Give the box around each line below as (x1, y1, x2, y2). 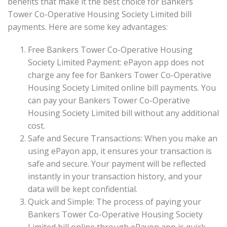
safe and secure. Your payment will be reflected (28, 158, 206, 170)
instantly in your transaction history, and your (28, 171, 202, 182)
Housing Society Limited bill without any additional (28, 107, 219, 119)
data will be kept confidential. (28, 183, 137, 195)
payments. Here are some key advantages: (8, 21, 168, 33)
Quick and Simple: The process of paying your (28, 196, 201, 208)
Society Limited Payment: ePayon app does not (28, 57, 204, 68)
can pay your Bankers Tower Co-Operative (28, 95, 190, 106)
